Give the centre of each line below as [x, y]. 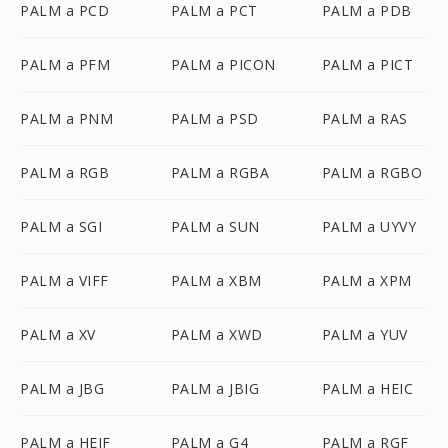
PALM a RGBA [220, 172]
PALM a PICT [367, 64]
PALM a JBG [62, 388]
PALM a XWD [216, 334]
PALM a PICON [223, 64]
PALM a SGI [61, 226]
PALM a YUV [364, 334]
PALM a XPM [366, 280]
